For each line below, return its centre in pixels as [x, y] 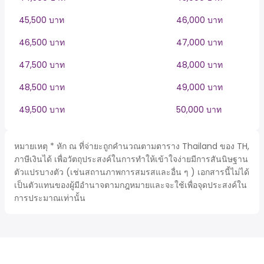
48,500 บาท [42, 87]
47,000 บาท [199, 42]
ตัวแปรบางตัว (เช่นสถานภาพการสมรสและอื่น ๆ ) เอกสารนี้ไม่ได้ [132, 172]
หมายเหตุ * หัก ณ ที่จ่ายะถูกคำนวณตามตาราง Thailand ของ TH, [132, 146]
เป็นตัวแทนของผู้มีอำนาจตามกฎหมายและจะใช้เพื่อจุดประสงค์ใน [131, 185]
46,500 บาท [42, 42]
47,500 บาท [42, 65]
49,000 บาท [199, 87]
